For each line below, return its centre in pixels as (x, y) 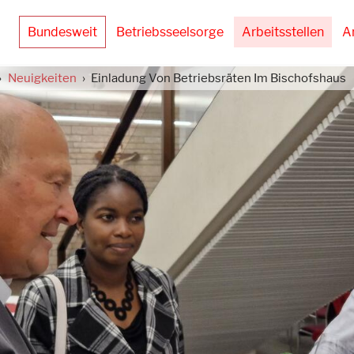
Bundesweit (63, 32)
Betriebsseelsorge (170, 32)
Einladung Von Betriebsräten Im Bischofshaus (218, 78)
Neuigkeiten (42, 78)
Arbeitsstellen (283, 32)
